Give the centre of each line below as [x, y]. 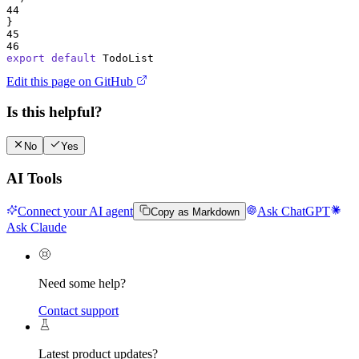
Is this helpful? [54, 112]
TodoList [128, 58]
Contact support [79, 311]
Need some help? [82, 284]
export [26, 58]
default [74, 58]
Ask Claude [36, 228]
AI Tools [34, 178]
